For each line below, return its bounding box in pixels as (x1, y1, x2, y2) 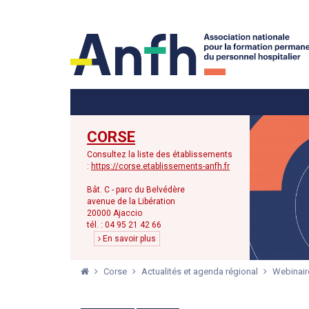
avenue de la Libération (87, 196, 175, 206)
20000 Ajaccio (87, 208, 142, 218)
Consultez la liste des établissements (87, 149, 232, 159)
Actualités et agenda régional (141, 266, 260, 277)
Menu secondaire (228, 10, 303, 21)
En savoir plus (101, 233, 156, 243)
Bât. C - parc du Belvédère (87, 184, 185, 195)
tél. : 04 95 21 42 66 (87, 219, 161, 230)
